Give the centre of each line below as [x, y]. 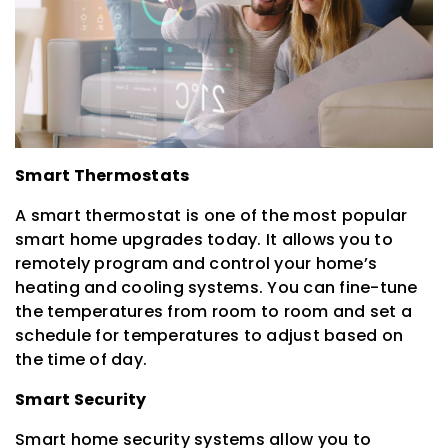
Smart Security [81, 399]
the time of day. [81, 359]
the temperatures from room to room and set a [213, 311]
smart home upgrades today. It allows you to [204, 239]
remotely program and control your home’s [196, 263]
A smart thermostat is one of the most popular [211, 215]
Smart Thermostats [102, 175]
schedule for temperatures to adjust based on [209, 335]
